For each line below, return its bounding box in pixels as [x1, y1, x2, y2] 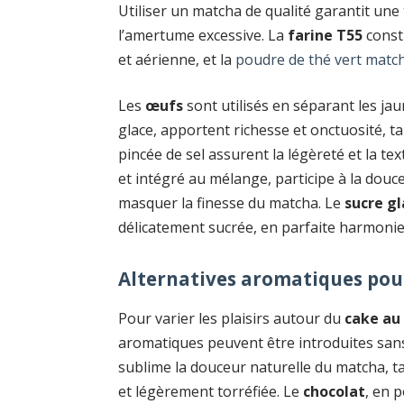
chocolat [303, 381, 366, 401]
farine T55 [288, 24, 363, 45]
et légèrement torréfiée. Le [118, 381, 304, 401]
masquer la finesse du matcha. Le [118, 193, 345, 214]
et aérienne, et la [118, 49, 236, 69]
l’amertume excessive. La [118, 24, 289, 45]
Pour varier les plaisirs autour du [118, 308, 345, 328]
